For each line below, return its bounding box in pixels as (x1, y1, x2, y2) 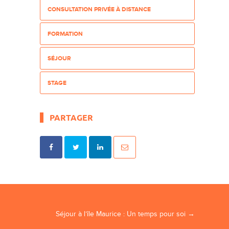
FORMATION (48, 30, 83, 38)
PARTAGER (50, 111, 94, 123)
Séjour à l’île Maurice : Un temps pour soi (55, 209, 188, 218)
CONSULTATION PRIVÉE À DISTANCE (48, 5, 151, 13)
